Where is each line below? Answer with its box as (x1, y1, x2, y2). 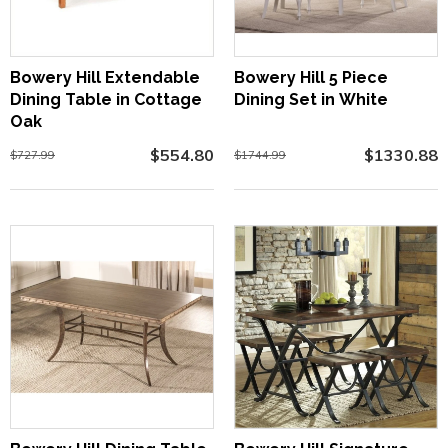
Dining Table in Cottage (10, 90, 202, 109)
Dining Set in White (234, 90, 388, 109)
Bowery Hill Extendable (10, 68, 200, 87)
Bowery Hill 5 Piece (234, 68, 388, 87)
